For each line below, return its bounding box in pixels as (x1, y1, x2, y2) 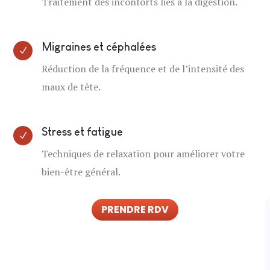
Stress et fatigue (42, 125, 124, 138)
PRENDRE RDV (101, 202, 169, 217)
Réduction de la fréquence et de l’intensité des (42, 61, 245, 75)
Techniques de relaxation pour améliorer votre (42, 146, 245, 160)
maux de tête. (42, 80, 101, 93)
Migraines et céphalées (42, 40, 157, 53)
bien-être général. (42, 165, 121, 178)
